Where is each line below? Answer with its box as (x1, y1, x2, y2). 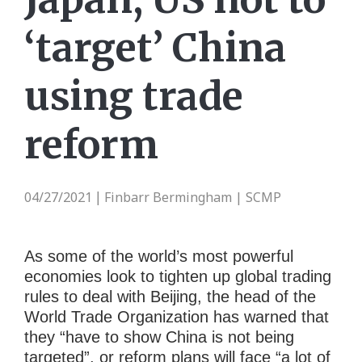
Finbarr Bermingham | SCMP (104, 187, 281, 206)
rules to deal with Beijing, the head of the (24, 287, 316, 305)
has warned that (213, 307, 329, 326)
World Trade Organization (24, 307, 213, 326)
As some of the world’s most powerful (24, 246, 293, 265)
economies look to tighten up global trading (24, 267, 331, 285)
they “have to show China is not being (24, 327, 294, 346)
